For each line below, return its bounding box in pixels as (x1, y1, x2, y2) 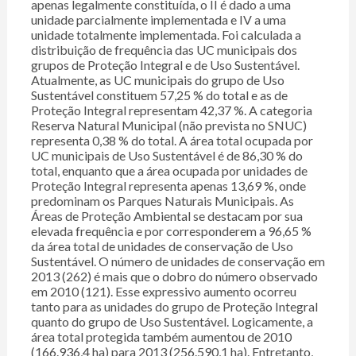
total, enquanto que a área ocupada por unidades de (30, 163, 308, 179)
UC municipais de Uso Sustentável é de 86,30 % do (30, 148, 303, 164)
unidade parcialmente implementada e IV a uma (30, 12, 286, 28)
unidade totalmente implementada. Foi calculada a (30, 27, 301, 43)
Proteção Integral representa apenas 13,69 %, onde (30, 178, 306, 194)
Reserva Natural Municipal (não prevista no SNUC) (30, 118, 307, 133)
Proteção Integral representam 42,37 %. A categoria (30, 103, 312, 118)
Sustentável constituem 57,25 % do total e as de (30, 87, 288, 103)
